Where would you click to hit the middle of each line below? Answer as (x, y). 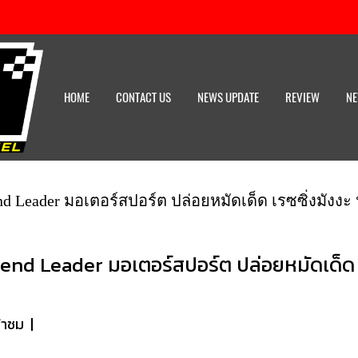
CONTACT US (143, 97)
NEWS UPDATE (228, 97)
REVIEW (302, 97)
